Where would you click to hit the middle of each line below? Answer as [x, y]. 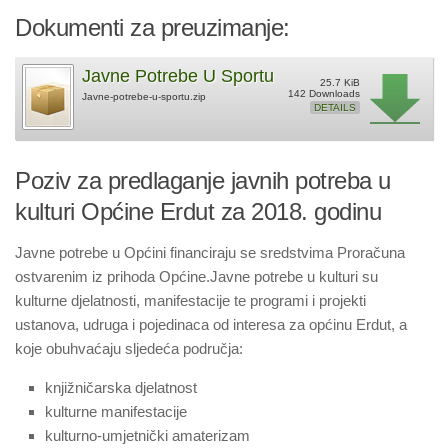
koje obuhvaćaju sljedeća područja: [129, 348]
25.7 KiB [340, 82]
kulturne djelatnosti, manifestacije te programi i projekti [190, 300]
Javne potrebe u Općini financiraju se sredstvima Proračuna [210, 252]
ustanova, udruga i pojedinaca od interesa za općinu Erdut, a [211, 324]
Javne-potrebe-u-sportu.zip [144, 96]
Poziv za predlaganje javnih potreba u [203, 180]
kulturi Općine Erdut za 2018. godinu [198, 211]
